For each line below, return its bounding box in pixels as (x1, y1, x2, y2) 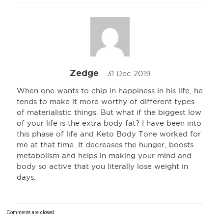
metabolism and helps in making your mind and (17, 151, 192, 160)
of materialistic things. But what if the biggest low (17, 108, 201, 117)
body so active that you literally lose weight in (17, 162, 188, 171)
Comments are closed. (7, 210, 55, 216)
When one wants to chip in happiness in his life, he (17, 86, 203, 95)
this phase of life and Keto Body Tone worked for (17, 130, 201, 138)
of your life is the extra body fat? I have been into (17, 119, 201, 128)
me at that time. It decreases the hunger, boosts (17, 140, 193, 149)
